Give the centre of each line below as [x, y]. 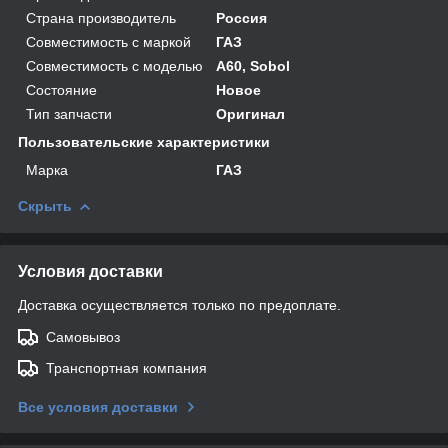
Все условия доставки [98, 406]
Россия [242, 17]
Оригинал [251, 113]
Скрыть [45, 205]
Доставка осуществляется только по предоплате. [179, 304]
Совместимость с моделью [114, 65]
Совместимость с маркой [108, 41]
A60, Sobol [253, 65]
